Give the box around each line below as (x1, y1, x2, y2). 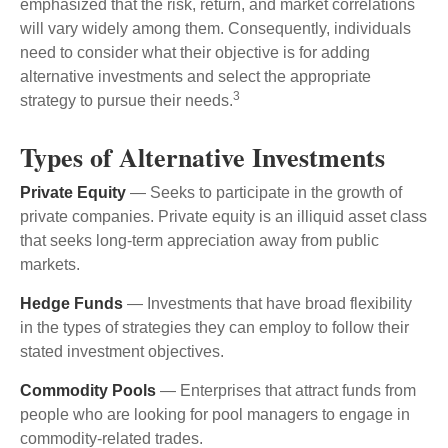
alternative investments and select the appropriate (20, 68, 371, 86)
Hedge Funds (20, 295, 123, 313)
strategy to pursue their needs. (20, 92, 233, 110)
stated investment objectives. (20, 343, 224, 361)
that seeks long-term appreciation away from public (20, 232, 379, 250)
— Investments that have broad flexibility (123, 295, 412, 313)
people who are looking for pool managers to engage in (20, 406, 410, 424)
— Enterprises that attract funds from (156, 382, 416, 400)
